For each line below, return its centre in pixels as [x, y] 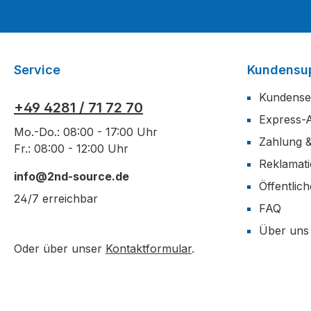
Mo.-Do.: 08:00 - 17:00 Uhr [86, 132]
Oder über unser [60, 249]
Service [37, 70]
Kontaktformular [149, 249]
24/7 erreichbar [56, 199]
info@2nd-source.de [72, 176]
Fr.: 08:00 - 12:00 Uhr [71, 149]
